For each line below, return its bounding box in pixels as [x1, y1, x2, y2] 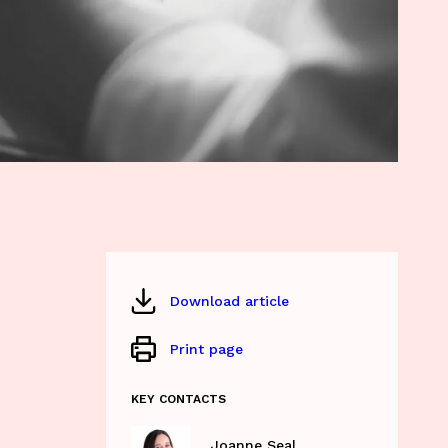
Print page [169, 340, 243, 357]
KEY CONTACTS [130, 391, 226, 406]
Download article [169, 292, 289, 309]
